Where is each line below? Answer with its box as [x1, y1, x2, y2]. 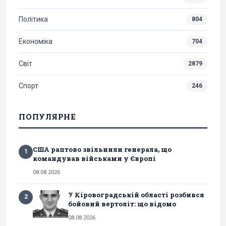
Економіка [19, 37, 52, 45]
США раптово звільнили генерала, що [33, 144, 172, 154]
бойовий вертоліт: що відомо [68, 199, 176, 208]
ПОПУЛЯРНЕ [19, 111, 76, 122]
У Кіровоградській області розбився [68, 190, 204, 199]
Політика [19, 15, 48, 23]
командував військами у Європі [33, 153, 156, 163]
